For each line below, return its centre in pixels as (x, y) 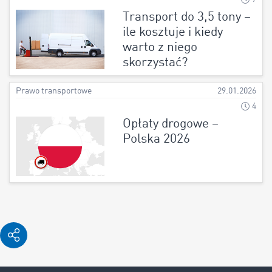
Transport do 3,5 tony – (186, 18)
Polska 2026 (156, 140)
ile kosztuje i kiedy (172, 33)
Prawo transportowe (54, 92)
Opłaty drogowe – (170, 124)
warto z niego (160, 48)
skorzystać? (155, 63)
